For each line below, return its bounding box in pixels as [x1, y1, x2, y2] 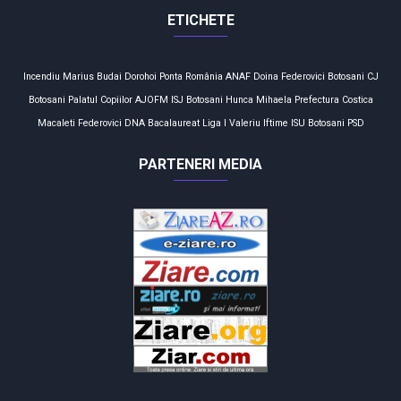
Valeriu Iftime [228, 116, 288, 129]
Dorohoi [124, 70, 157, 82]
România [184, 70, 223, 82]
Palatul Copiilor [67, 93, 132, 106]
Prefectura [294, 93, 339, 106]
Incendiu [22, 70, 60, 82]
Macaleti [37, 116, 75, 129]
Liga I [201, 116, 226, 129]
